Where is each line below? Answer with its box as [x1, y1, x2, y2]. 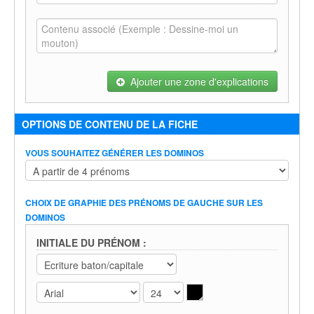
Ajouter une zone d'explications [125, 74, 268, 88]
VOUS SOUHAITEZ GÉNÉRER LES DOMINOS [25, 146, 204, 159]
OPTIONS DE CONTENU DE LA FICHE [22, 117, 198, 131]
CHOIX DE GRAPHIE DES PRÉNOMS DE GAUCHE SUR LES [25, 196, 263, 209]
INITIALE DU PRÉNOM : [36, 235, 146, 250]
